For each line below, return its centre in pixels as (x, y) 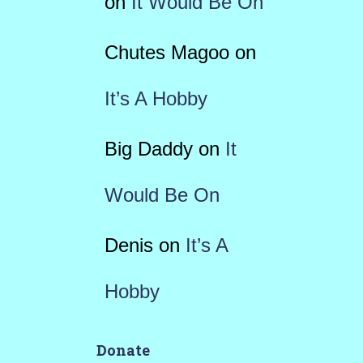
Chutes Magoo (167, 53)
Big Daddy (148, 149)
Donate (123, 350)
